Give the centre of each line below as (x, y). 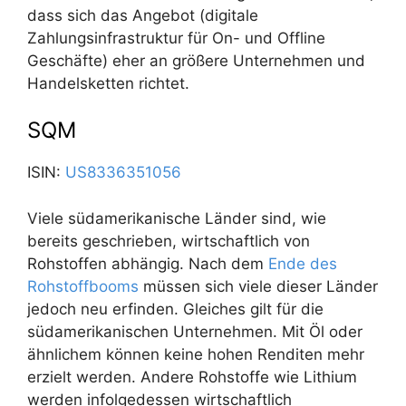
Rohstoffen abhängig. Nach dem (148, 263)
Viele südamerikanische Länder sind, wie (177, 218)
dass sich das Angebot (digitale (143, 15)
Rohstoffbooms (83, 286)
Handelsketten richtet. (108, 83)
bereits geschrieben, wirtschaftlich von (169, 241)
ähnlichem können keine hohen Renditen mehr (196, 354)
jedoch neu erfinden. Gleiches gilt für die (175, 309)
